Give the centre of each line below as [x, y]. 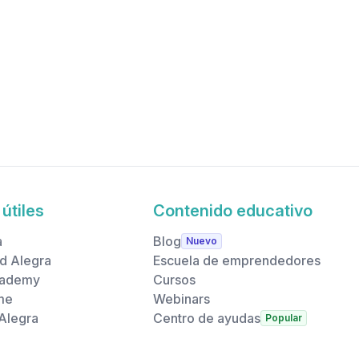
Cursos [175, 280]
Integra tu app [127, 28]
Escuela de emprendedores [237, 260]
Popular [284, 318]
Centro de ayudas [207, 318]
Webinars [182, 299]
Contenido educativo [233, 211]
